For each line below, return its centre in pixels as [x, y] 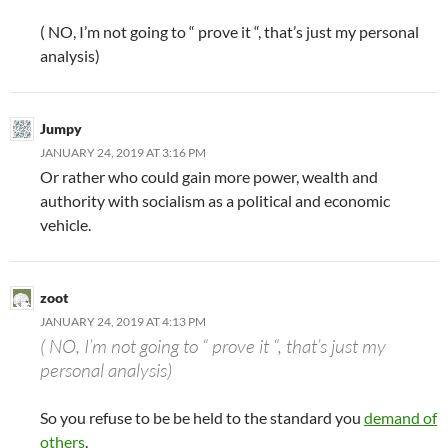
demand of [400, 417]
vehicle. [65, 224]
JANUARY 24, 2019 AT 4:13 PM [123, 321]
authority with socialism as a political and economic [215, 200]
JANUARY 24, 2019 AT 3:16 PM [123, 152]
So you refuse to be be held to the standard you [202, 417]
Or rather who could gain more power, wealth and [209, 176]
